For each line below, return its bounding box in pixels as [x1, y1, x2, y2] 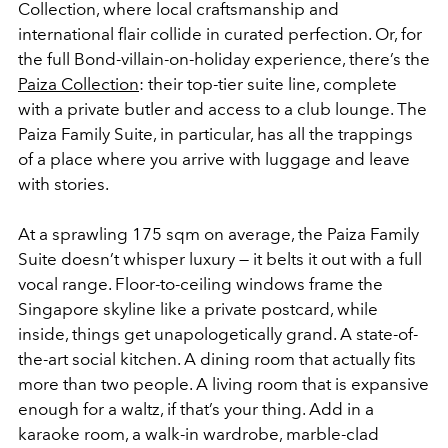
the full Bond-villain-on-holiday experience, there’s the [18, 48, 430, 69]
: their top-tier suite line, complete [139, 73, 397, 94]
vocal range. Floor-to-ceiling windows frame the [18, 273, 383, 294]
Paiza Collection [18, 73, 139, 94]
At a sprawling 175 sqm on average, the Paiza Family [18, 223, 419, 244]
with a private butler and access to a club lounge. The [18, 98, 427, 119]
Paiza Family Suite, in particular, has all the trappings [18, 123, 413, 144]
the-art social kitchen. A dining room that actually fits [18, 348, 416, 369]
